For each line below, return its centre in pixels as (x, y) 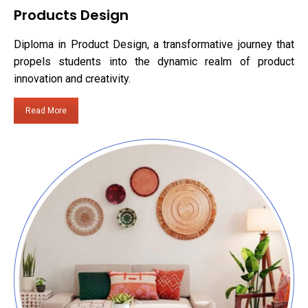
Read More (46, 111)
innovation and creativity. (72, 79)
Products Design (71, 15)
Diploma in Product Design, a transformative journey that (154, 45)
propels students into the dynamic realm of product (154, 62)
